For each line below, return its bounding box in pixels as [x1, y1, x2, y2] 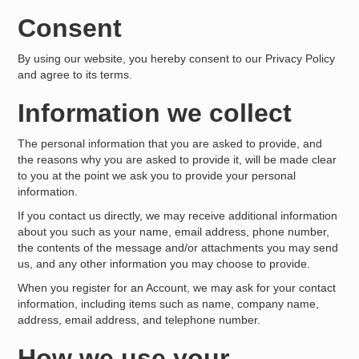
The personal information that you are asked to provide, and [18, 137, 323, 150]
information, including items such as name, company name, [18, 297, 320, 310]
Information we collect [18, 99, 292, 127]
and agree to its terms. [18, 68, 133, 81]
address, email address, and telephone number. [18, 313, 261, 326]
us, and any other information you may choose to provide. [18, 257, 311, 270]
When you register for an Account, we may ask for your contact [18, 281, 337, 294]
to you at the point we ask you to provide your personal [18, 169, 296, 182]
